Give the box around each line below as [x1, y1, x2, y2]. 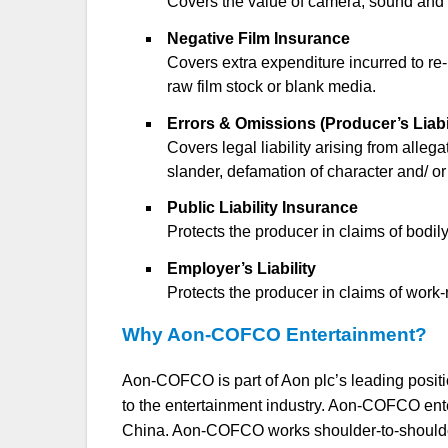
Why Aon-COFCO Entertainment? [122, 324, 428, 346]
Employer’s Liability [167, 260, 317, 278]
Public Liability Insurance [167, 199, 359, 217]
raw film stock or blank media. [167, 77, 377, 95]
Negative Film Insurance [167, 29, 351, 47]
